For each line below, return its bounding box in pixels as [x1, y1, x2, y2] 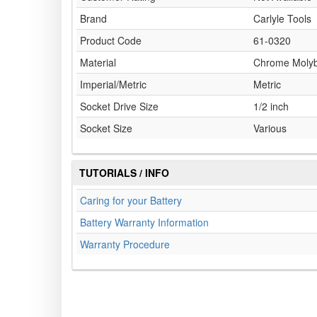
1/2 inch [253, 99, 289, 114]
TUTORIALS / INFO [79, 166, 169, 180]
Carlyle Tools [253, 11, 311, 26]
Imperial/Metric [80, 77, 146, 92]
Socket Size [80, 121, 132, 136]
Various [253, 121, 287, 136]
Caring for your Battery [80, 193, 182, 208]
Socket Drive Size [80, 99, 158, 114]
